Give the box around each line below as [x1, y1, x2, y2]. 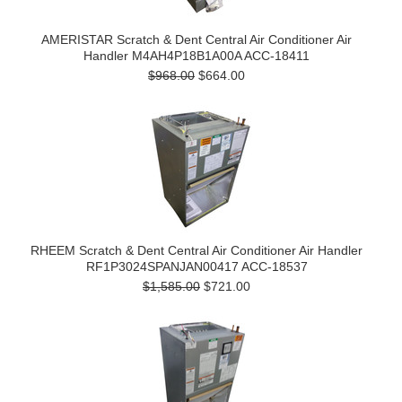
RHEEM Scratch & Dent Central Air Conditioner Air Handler [31, 243, 363, 258]
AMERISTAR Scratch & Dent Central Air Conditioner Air [41, 32, 352, 47]
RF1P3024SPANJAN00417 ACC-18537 [85, 259, 308, 274]
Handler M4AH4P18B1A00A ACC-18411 [83, 48, 310, 63]
